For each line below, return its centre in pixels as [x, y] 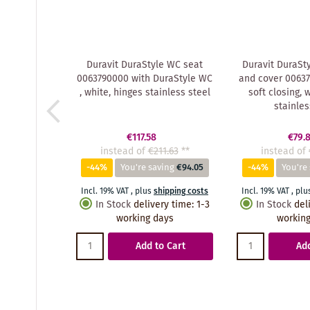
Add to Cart [161, 246]
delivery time [163, 204]
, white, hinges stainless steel [145, 92]
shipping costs [181, 191]
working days [145, 218]
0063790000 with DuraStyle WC [145, 79]
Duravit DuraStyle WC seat [145, 65]
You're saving [147, 167]
